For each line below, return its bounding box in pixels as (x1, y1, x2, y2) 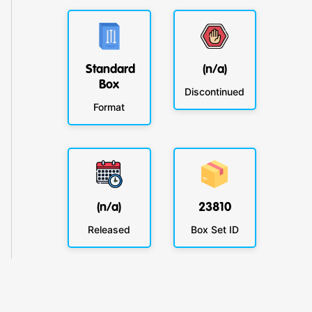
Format (93, 100, 125, 113)
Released (88, 223, 131, 235)
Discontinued (185, 85, 245, 97)
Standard (86, 63, 136, 77)
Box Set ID (190, 223, 239, 235)
